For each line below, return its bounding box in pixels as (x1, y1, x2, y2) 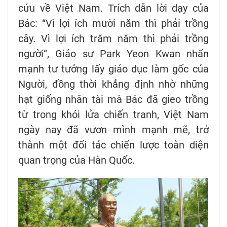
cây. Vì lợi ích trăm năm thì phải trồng (18, 32, 209, 45)
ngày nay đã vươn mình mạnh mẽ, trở (18, 124, 209, 136)
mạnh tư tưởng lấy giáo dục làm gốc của (18, 63, 209, 75)
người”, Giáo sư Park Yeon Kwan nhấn (18, 48, 209, 60)
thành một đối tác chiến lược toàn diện (18, 139, 209, 152)
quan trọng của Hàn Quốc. (18, 154, 135, 167)
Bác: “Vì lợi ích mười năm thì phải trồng (18, 17, 209, 30)
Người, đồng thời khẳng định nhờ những (18, 78, 209, 91)
